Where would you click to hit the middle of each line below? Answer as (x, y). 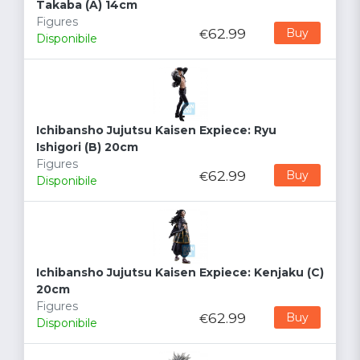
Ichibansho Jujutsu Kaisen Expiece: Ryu (156, 131)
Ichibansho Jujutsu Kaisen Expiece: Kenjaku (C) (180, 273)
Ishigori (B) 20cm (87, 147)
